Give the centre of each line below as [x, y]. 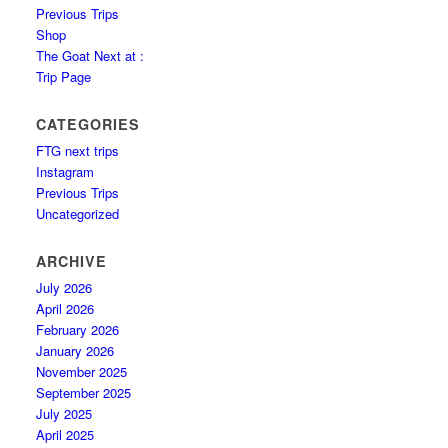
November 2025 [82, 371]
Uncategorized [78, 213]
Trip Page [64, 76]
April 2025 [65, 434]
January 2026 [75, 350]
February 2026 [78, 329]
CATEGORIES [88, 124]
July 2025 [64, 413]
